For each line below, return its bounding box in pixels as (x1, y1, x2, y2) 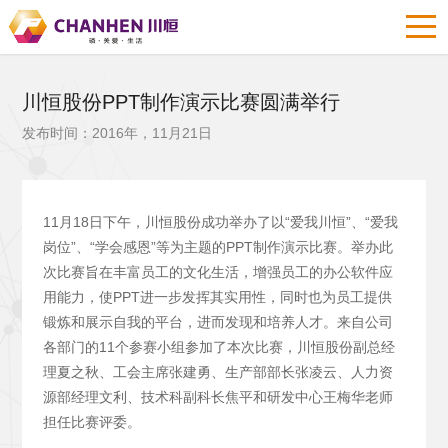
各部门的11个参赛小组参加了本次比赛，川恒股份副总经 (42, 339, 395, 355)
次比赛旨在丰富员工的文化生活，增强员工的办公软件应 (42, 264, 393, 280)
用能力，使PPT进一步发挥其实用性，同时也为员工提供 (42, 289, 392, 305)
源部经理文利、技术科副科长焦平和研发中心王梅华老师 (42, 389, 393, 405)
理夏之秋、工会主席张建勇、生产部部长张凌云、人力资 (42, 364, 393, 380)
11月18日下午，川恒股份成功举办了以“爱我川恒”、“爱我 (42, 214, 398, 230)
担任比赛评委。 (42, 414, 141, 430)
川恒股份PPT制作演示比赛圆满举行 (22, 91, 341, 113)
